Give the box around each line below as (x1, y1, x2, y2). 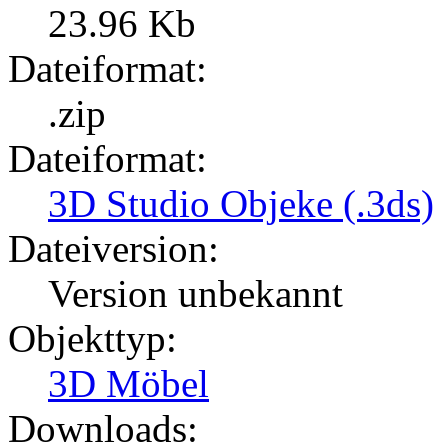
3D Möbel (48, 362, 209, 406)
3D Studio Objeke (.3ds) (48, 182, 434, 226)
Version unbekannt (48, 272, 343, 316)
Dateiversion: (8, 227, 219, 271)
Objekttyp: (8, 317, 177, 361)
